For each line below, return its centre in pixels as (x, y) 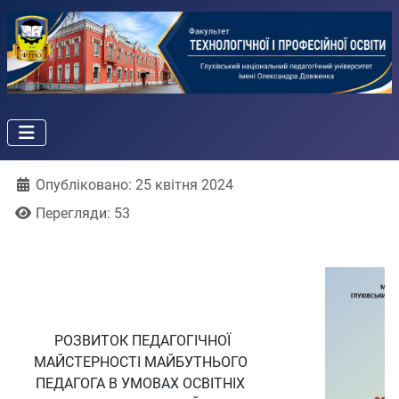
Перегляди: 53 (83, 214)
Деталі (36, 184)
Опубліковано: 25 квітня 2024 (134, 185)
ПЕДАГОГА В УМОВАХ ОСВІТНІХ (140, 384)
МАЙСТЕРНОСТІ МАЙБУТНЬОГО (140, 362)
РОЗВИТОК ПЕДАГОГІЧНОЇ (140, 341)
